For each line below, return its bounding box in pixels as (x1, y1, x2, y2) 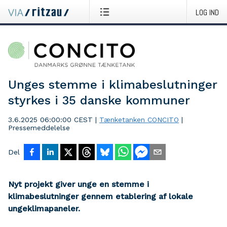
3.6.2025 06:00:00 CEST (8, 116, 93, 124)
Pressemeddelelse (8, 124, 70, 132)
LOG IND (196, 7, 219, 18)
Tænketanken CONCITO (99, 116, 179, 124)
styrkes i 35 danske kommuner (8, 93, 190, 107)
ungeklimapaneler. (8, 204, 80, 213)
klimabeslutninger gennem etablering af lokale (8, 192, 193, 201)
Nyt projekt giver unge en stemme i (8, 179, 149, 189)
